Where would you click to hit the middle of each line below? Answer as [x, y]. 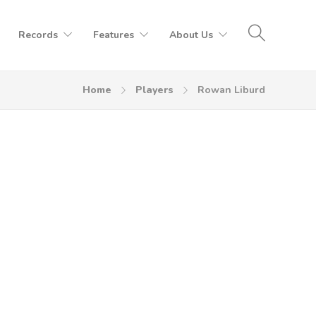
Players [154, 90]
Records [38, 35]
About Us [191, 35]
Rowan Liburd [231, 90]
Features [114, 35]
